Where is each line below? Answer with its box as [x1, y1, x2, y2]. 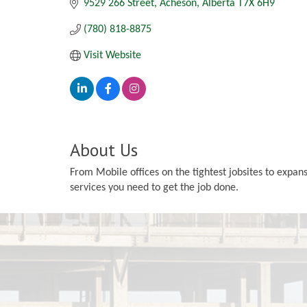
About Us [70, 138, 138, 161]
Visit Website [84, 50, 141, 62]
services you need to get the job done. [70, 182, 238, 193]
